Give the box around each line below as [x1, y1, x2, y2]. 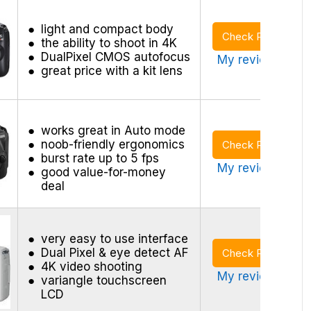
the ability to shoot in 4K [40, 35, 177, 50]
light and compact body [40, 22, 174, 36]
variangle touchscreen [40, 273, 167, 287]
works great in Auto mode [40, 123, 185, 137]
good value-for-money [40, 165, 166, 179]
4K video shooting [40, 259, 142, 274]
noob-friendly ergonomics [40, 137, 185, 151]
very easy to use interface [40, 231, 188, 246]
